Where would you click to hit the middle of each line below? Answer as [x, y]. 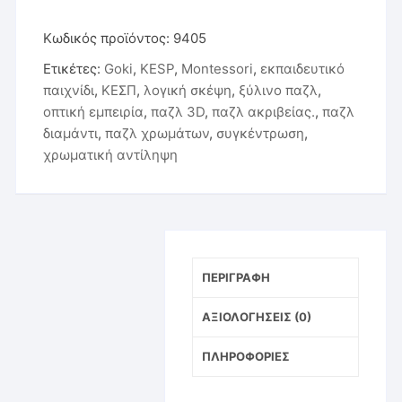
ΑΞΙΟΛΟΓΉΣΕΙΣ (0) [256, 317]
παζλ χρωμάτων [157, 134]
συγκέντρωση [261, 134]
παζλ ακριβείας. [264, 112]
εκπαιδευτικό [303, 69]
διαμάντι [71, 134]
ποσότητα [188, 12]
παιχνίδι [69, 91]
